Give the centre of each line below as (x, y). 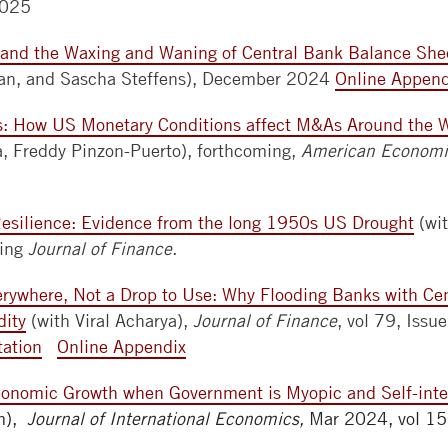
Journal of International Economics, (168, 418)
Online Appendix (121, 346)
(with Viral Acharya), (109, 320)
